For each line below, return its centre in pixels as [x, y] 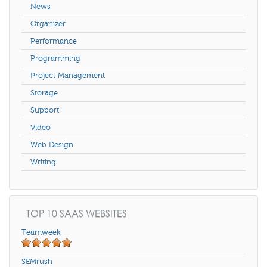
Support [45, 110]
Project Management [68, 75]
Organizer [48, 24]
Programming [55, 58]
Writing [43, 162]
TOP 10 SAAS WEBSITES [75, 213]
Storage [44, 93]
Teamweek [41, 232]
